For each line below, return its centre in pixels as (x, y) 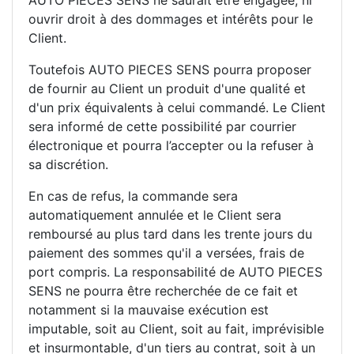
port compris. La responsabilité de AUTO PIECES (175, 271)
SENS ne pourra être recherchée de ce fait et (163, 290)
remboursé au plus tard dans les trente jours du (170, 233)
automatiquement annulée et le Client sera (155, 215)
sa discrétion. (68, 164)
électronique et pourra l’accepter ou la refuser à (171, 145)
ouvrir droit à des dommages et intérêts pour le (171, 19)
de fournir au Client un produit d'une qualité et (167, 88)
